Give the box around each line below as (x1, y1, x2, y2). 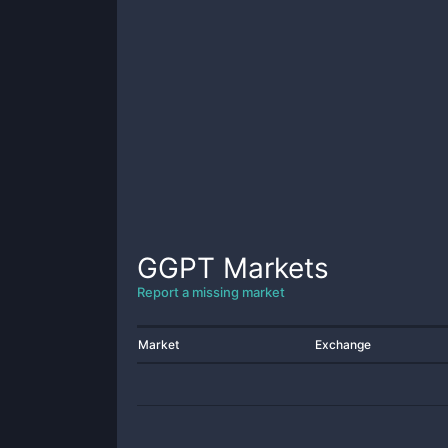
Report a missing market (137, 284, 285, 300)
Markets (215, 251, 329, 285)
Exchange (315, 337, 371, 352)
